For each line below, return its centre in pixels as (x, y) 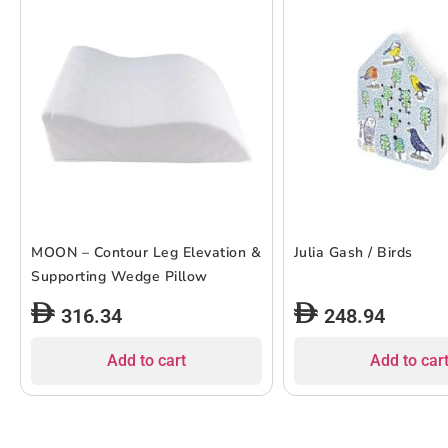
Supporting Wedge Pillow (119, 276)
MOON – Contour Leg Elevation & (146, 252)
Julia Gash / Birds (353, 252)
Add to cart (146, 360)
